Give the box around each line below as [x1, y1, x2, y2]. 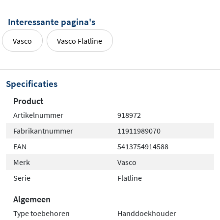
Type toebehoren [13, 208, 70, 218]
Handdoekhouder [117, 208, 176, 218]
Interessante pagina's [8, 16, 95, 28]
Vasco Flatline [57, 35, 103, 46]
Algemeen [13, 193, 51, 205]
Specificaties [6, 77, 57, 89]
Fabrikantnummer [13, 125, 73, 136]
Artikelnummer [13, 110, 63, 120]
